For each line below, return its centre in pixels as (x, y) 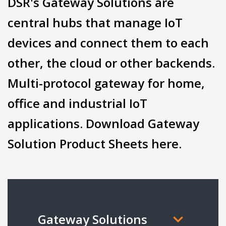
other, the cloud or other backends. (111, 63)
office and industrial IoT (77, 103)
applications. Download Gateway (103, 123)
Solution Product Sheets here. (95, 144)
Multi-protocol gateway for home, (106, 83)
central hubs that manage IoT (95, 22)
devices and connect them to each (108, 43)
